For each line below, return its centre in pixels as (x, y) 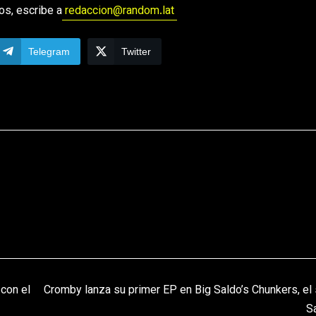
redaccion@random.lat (119, 11)
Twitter (136, 51)
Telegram (49, 51)
